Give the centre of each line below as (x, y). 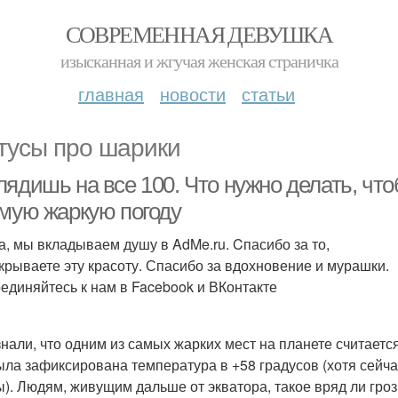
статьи (268, 94)
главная (111, 94)
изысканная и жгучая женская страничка (199, 61)
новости (193, 94)
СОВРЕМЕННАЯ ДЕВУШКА (199, 34)
